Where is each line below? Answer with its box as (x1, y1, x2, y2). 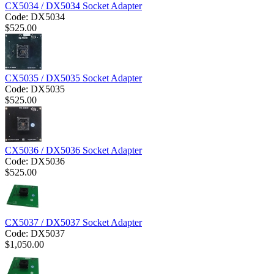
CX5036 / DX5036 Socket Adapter (5, 145, 142, 156)
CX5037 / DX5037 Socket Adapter (5, 217, 142, 228)
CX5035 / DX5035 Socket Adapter (5, 73, 142, 84)
